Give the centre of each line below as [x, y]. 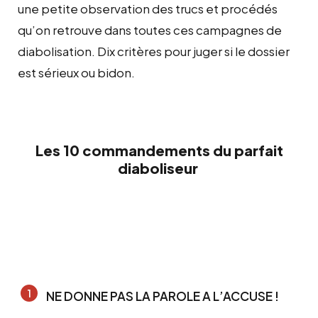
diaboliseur [159, 168]
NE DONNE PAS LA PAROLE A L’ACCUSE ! [163, 296]
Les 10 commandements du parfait [159, 150]
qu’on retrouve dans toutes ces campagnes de [150, 29]
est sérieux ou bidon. [76, 72]
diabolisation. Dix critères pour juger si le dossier [154, 51]
